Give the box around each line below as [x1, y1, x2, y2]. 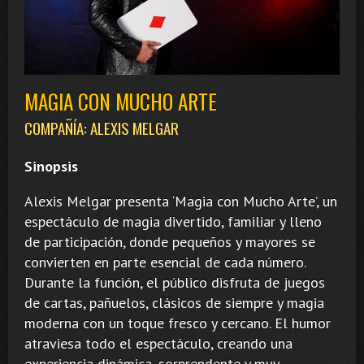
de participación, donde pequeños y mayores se [24, 232, 315, 251]
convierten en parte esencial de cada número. [24, 252, 305, 271]
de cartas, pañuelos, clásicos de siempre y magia [24, 292, 324, 312]
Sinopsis [24, 156, 78, 175]
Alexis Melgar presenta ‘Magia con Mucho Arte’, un [24, 191, 337, 210]
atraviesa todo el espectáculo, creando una [24, 333, 292, 353]
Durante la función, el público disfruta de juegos [24, 272, 325, 292]
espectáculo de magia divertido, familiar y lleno [24, 211, 322, 231]
